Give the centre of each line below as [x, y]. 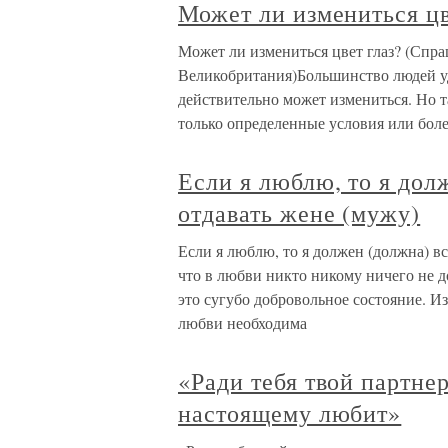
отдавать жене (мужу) [299, 213]
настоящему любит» [290, 413]
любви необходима [242, 323]
